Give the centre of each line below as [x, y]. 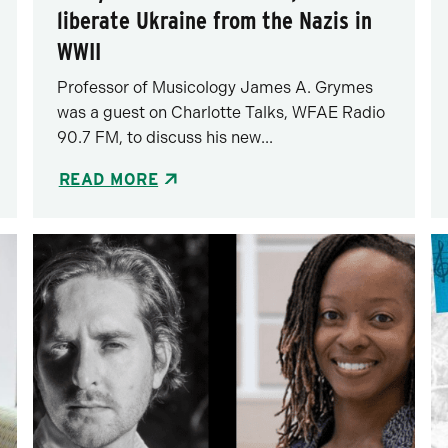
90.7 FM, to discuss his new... [164, 137]
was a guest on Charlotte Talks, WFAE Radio [220, 112]
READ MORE [108, 179]
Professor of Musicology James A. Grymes [214, 87]
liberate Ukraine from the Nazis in [214, 20]
